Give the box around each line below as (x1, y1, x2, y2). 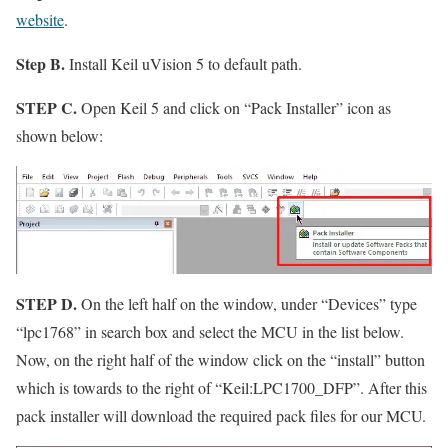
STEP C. (16, 96, 77, 120)
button (381, 349, 425, 371)
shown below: (16, 125, 103, 147)
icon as (343, 97, 391, 119)
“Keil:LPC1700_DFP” (215, 377, 360, 399)
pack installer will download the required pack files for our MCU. (16, 405, 426, 427)
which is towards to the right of (16, 377, 215, 399)
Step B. (16, 52, 65, 76)
